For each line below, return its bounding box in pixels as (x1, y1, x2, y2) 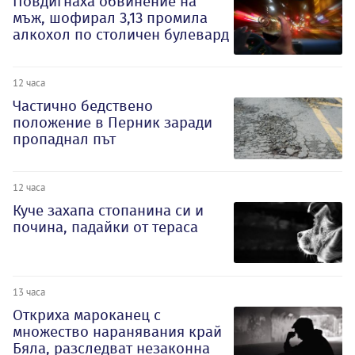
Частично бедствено (13, 97, 153, 116)
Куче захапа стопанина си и (13, 201, 204, 219)
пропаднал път (13, 130, 116, 149)
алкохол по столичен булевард (13, 25, 229, 44)
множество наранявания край (13, 322, 222, 341)
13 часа (13, 284, 45, 298)
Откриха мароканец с (13, 305, 161, 324)
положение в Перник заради (13, 113, 212, 132)
